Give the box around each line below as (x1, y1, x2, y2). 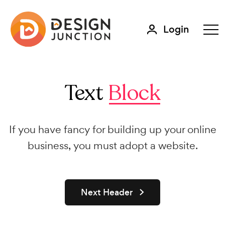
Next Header (81, 186, 135, 198)
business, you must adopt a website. (27, 139, 198, 152)
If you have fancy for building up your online (9, 123, 216, 136)
